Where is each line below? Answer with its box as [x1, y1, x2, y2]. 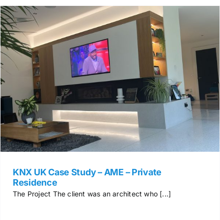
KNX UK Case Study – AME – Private [12, 167, 162, 178]
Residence [12, 177, 57, 188]
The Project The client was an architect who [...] [12, 190, 171, 198]
